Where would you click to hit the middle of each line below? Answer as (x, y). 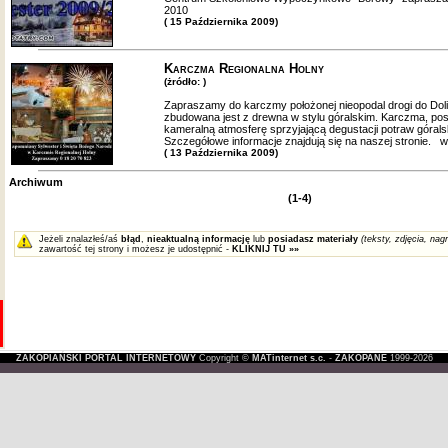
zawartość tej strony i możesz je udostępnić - (135, 249)
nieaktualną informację (198, 239)
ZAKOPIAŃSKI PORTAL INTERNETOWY (105, 358)
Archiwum (36, 182)
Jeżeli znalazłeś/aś (79, 239)
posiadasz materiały (312, 239)
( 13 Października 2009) (221, 152)
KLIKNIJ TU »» (265, 249)
